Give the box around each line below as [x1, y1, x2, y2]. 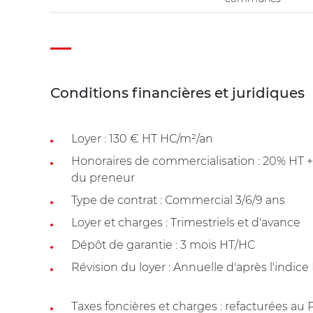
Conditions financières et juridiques [50, 84, 305, 101]
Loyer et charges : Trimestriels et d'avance [71, 215, 300, 229]
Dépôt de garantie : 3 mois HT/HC [71, 238, 255, 252]
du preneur [71, 170, 135, 184]
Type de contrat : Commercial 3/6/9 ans [71, 193, 285, 207]
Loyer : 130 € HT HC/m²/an [71, 131, 213, 145]
